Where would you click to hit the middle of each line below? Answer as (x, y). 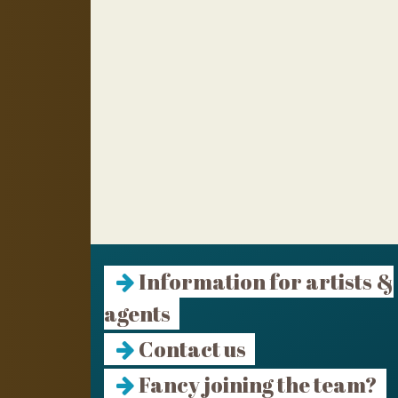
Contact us (191, 349)
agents (137, 314)
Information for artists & (264, 282)
